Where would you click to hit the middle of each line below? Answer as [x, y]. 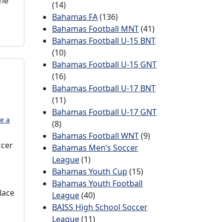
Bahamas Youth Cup [90, 171]
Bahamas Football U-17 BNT [104, 88]
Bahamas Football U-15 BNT [104, 41]
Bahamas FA [75, 17]
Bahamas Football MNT [95, 29]
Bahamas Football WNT [95, 136]
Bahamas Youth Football [97, 183]
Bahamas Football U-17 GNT [104, 112]
